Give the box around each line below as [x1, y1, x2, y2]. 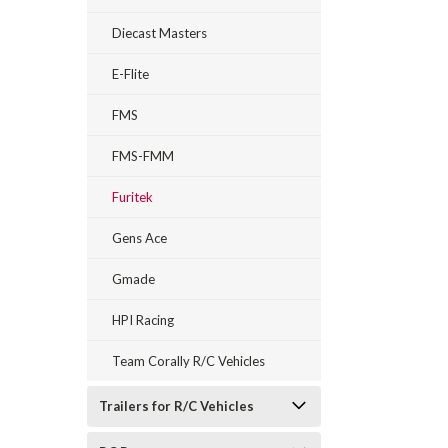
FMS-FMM [112, 148, 174, 164]
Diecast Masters [112, 25, 207, 41]
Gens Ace [112, 230, 167, 246]
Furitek [112, 189, 153, 205]
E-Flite [112, 66, 149, 82]
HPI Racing [112, 312, 174, 328]
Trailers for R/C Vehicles [99, 398, 254, 414]
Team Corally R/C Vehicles [112, 353, 265, 369]
